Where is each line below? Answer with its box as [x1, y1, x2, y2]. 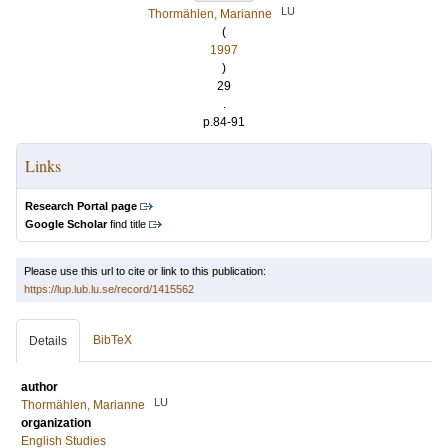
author [21, 380, 58, 394]
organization [21, 416, 91, 430]
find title [107, 218, 146, 230]
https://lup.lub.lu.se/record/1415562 [24, 283, 194, 295]
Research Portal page [25, 200, 137, 212]
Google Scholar [25, 218, 107, 230]
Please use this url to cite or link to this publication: [24, 265, 266, 277]
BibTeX [93, 333, 132, 347]
